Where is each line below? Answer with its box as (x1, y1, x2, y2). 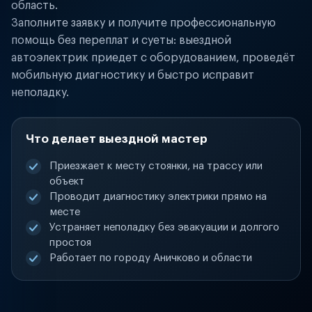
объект (49, 176, 84, 187)
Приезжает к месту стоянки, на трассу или (49, 161, 263, 171)
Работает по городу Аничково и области (49, 253, 252, 263)
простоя (49, 237, 91, 248)
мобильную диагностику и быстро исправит (11, 70, 254, 81)
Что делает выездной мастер (26, 133, 208, 145)
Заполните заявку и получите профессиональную (11, 17, 276, 29)
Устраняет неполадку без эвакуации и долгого (49, 222, 279, 233)
